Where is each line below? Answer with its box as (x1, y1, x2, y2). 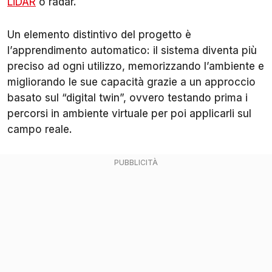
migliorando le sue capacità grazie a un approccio (7, 75, 256, 88)
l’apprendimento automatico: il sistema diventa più (7, 44, 257, 56)
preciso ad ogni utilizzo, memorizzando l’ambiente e (7, 59, 264, 72)
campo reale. (7, 123, 72, 135)
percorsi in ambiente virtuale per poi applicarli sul (7, 107, 251, 120)
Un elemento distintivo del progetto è (7, 28, 191, 41)
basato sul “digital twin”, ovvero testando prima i (7, 91, 248, 104)
